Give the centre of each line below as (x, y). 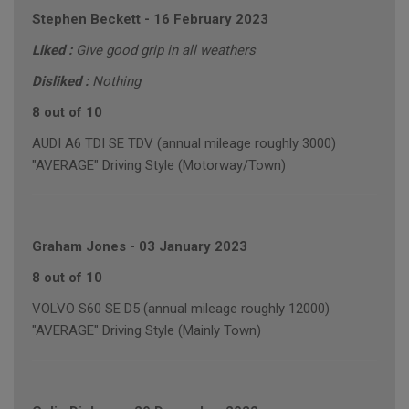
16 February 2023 (211, 20)
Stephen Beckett (86, 20)
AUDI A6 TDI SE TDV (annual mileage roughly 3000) (184, 144)
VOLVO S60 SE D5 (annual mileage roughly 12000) (181, 309)
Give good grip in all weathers (166, 51)
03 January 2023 (193, 247)
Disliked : (62, 82)
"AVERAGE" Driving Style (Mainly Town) (147, 331)
